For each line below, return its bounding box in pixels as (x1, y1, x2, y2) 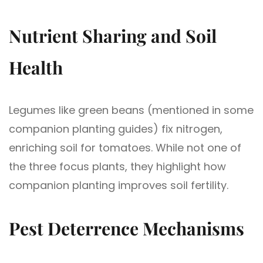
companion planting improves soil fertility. (9, 177, 228, 193)
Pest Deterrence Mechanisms (9, 216, 244, 240)
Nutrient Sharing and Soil (9, 23, 217, 48)
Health (9, 55, 63, 79)
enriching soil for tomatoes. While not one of (9, 140, 241, 155)
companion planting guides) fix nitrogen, (9, 121, 222, 136)
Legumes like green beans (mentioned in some (9, 102, 254, 117)
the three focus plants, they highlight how (9, 159, 226, 174)
